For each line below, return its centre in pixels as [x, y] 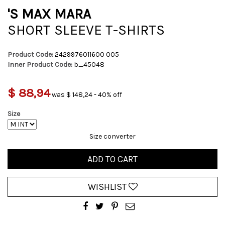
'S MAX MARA [49, 14]
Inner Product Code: [40, 65]
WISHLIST [108, 187]
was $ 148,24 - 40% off [87, 95]
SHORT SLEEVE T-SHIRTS [86, 30]
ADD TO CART [113, 159]
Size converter [113, 136]
